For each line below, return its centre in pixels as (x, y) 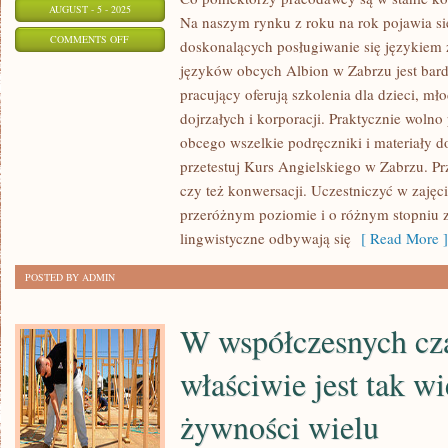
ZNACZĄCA (154, 263)
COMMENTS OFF (90, 39)
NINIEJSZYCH (159, 88)
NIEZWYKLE (157, 238)
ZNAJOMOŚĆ (158, 138)
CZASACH (151, 113)
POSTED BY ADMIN (70, 277)
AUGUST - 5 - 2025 (90, 9)
